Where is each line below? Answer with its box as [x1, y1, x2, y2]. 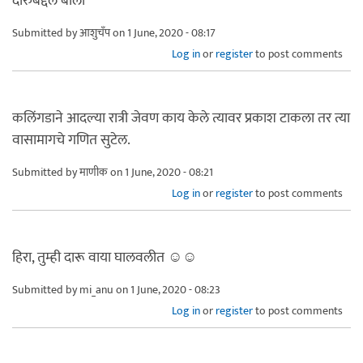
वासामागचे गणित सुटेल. [12, 127, 130, 152]
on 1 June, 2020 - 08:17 [110, 23, 216, 42]
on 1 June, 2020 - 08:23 [113, 280, 220, 299]
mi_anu [79, 280, 113, 299]
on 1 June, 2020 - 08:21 [108, 162, 213, 181]
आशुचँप [79, 23, 110, 42]
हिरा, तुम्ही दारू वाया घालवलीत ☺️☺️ [12, 245, 197, 270]
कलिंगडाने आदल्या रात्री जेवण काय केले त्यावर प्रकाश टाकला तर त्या [12, 105, 350, 130]
